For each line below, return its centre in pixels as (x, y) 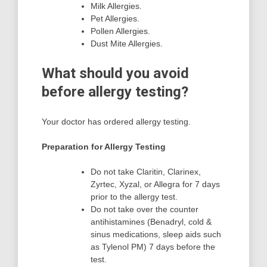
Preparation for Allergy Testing (104, 147)
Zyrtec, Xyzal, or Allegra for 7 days (155, 184)
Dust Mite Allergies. (127, 44)
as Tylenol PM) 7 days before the (153, 247)
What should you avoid (115, 74)
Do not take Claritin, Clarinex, (146, 172)
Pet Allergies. (115, 19)
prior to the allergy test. (134, 197)
